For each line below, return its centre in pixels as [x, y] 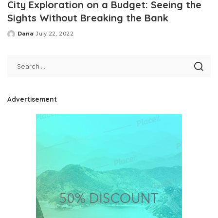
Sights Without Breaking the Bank [88, 18]
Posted [18, 37]
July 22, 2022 [54, 34]
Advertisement [32, 99]
